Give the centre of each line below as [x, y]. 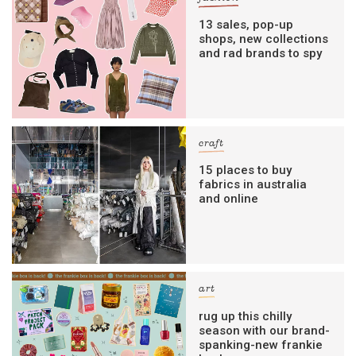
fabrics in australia [253, 185]
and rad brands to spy [261, 53]
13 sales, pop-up [246, 24]
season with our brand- [265, 330]
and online [229, 199]
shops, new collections [264, 39]
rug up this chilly [246, 316]
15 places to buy [246, 170]
